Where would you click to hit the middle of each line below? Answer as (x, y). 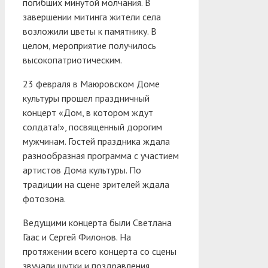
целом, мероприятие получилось (89, 45)
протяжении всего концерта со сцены (100, 251)
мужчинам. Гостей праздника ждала (96, 141)
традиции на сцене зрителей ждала (96, 184)
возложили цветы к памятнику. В (90, 31)
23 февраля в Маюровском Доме (91, 83)
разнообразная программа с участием (101, 155)
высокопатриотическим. (72, 60)
